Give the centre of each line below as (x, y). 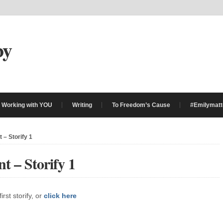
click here (60, 196)
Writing (82, 105)
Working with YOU (27, 105)
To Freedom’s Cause (141, 105)
